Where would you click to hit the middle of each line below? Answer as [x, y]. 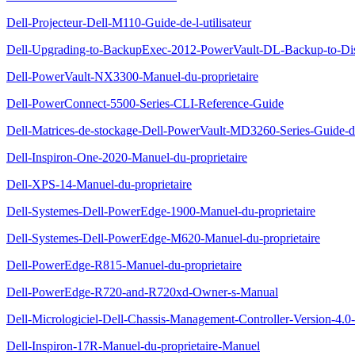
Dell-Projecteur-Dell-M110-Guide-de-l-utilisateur [129, 23]
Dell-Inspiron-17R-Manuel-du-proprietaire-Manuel [133, 346]
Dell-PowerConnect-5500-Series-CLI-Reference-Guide [145, 103]
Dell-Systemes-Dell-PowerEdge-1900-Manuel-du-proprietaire [161, 211]
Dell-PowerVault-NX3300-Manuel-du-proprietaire [132, 76]
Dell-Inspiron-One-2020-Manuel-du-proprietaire [127, 157]
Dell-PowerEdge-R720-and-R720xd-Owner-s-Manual [142, 292]
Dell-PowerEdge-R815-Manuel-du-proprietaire [124, 265]
